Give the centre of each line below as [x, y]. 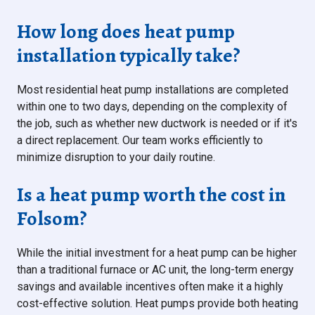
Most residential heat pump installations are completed [153, 90]
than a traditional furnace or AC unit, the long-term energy [155, 270]
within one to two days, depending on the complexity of [152, 107]
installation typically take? [129, 56]
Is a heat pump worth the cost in [151, 195]
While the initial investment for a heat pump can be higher [157, 253]
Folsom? [52, 219]
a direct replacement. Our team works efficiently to [140, 141]
